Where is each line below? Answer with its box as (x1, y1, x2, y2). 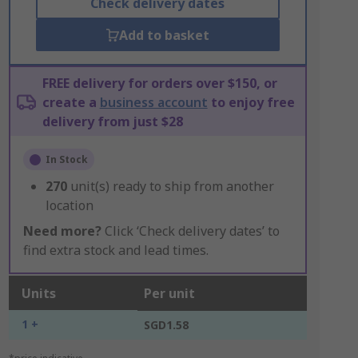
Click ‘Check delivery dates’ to (101, 222, 280, 240)
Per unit (143, 284, 195, 302)
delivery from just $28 (42, 113, 183, 130)
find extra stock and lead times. (22, 241, 209, 259)
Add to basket (118, 26, 209, 44)
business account (99, 93, 208, 111)
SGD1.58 (143, 317, 189, 332)
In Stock (45, 153, 88, 166)
